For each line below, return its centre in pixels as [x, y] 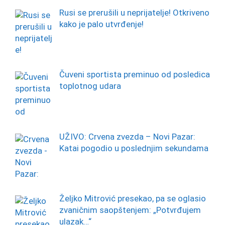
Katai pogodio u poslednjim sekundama [134, 148]
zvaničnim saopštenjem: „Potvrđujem [130, 210]
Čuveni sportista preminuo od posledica [134, 75]
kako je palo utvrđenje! [101, 24]
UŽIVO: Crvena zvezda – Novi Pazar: [127, 136]
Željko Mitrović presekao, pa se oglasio [132, 198]
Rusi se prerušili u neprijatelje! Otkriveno [134, 12]
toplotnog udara [90, 86]
